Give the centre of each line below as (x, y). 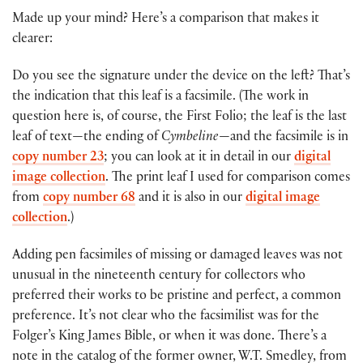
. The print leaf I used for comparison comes (228, 178)
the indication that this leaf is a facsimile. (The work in (160, 97)
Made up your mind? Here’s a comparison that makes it (166, 19)
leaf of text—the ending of (87, 138)
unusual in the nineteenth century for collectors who (159, 277)
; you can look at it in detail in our (199, 158)
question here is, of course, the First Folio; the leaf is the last (179, 117)
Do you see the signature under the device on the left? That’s (181, 77)
